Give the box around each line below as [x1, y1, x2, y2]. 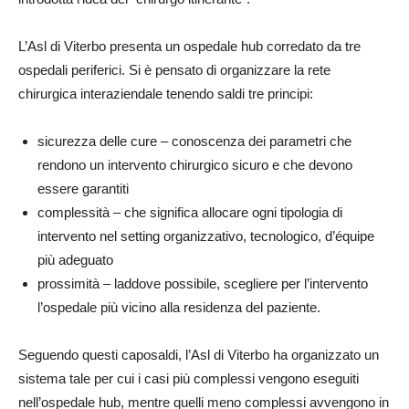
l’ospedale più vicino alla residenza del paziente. [37, 299, 320, 315]
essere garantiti [37, 181, 129, 196]
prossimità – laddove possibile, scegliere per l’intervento [37, 276, 368, 291]
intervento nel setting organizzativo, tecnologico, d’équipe [37, 228, 374, 244]
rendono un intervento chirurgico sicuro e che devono [37, 157, 352, 173]
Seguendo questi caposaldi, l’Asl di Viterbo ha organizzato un [18, 347, 379, 362]
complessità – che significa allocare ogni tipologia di [37, 204, 342, 220]
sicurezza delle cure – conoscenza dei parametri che [37, 133, 351, 149]
